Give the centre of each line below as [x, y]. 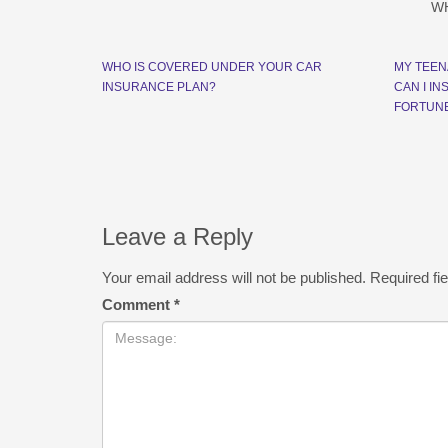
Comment [138, 304]
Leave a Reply [177, 236]
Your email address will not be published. [234, 277]
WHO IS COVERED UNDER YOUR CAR [212, 67]
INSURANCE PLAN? [159, 87]
